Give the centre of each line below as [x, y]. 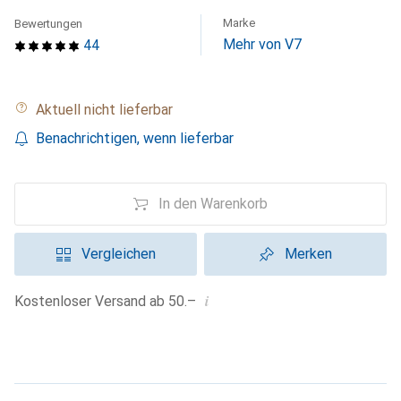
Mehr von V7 [262, 44]
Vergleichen [118, 254]
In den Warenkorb [213, 204]
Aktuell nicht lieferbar [109, 110]
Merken [308, 254]
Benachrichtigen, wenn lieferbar [135, 138]
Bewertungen [48, 24]
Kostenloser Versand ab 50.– [110, 301]
